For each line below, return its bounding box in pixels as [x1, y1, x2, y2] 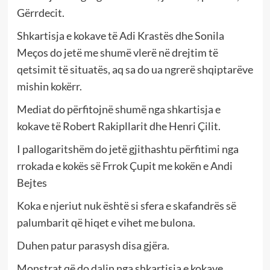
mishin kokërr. [16, 79, 82, 93]
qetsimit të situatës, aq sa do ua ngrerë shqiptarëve [16, 62, 253, 76]
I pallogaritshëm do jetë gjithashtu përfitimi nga [16, 142, 239, 155]
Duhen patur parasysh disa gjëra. [16, 238, 169, 252]
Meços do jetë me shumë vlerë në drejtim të [16, 45, 218, 59]
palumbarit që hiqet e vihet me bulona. [16, 215, 195, 229]
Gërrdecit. [16, 5, 64, 19]
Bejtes [16, 175, 47, 189]
